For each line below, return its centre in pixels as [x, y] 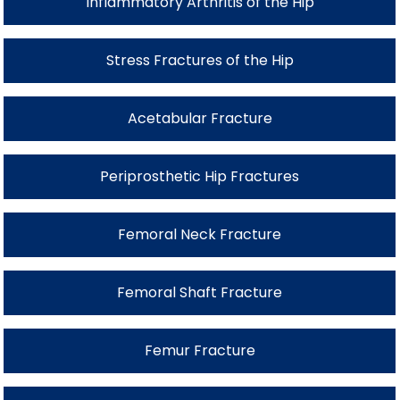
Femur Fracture [200, 350]
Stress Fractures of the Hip [200, 60]
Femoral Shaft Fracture [200, 292]
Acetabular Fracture [200, 118]
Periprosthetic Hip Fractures [200, 176]
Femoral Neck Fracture [200, 234]
